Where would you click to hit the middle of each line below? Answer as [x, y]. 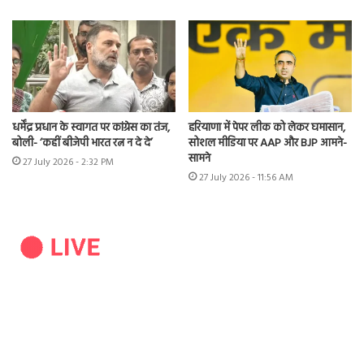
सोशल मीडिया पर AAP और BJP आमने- [268, 144]
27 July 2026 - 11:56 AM [246, 178]
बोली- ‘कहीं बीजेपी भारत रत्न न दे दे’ [82, 144]
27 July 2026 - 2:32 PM [68, 163]
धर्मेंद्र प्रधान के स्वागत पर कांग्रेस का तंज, [91, 128]
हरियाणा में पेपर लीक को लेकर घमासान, [267, 128]
